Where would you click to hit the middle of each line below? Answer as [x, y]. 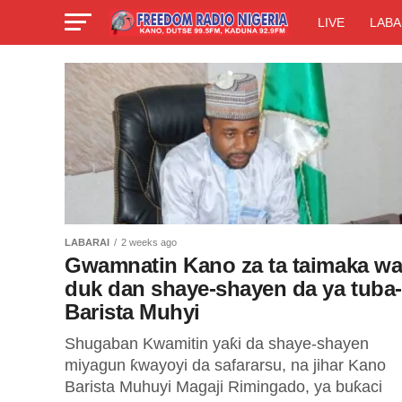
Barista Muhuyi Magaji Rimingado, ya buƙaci [223, 387]
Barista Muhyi [132, 312]
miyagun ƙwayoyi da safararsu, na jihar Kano [225, 365]
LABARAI [87, 242]
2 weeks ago [149, 242]
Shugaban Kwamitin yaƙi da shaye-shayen [217, 344]
